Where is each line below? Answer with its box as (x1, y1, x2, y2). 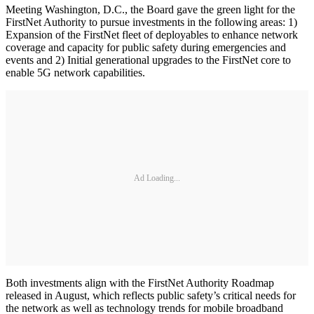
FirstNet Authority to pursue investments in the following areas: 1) (6, 16, 297, 28)
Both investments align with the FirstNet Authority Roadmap (6, 277, 274, 289)
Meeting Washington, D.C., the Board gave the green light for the (6, 4, 295, 15)
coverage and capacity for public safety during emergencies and (6, 41, 286, 53)
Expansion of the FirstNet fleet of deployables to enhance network (6, 29, 298, 41)
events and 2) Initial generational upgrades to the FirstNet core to (6, 54, 291, 66)
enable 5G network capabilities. (6, 67, 145, 78)
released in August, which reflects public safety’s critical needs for (6, 289, 296, 301)
